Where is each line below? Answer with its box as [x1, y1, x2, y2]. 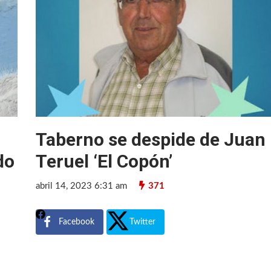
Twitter [129, 217, 156, 226]
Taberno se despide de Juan [36, 128, 266, 150]
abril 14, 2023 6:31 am [36, 181, 128, 191]
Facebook [59, 217, 95, 226]
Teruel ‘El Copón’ [36, 150, 173, 172]
